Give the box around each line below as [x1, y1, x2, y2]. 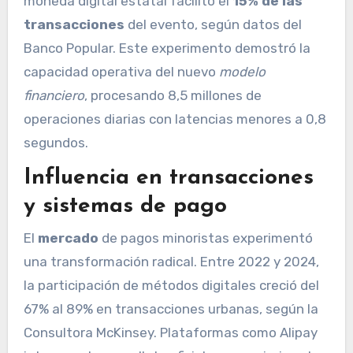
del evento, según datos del [124, 16, 302, 32]
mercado [37, 229, 98, 246]
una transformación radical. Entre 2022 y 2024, [23, 253, 319, 269]
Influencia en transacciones [23, 167, 314, 190]
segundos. [23, 134, 88, 150]
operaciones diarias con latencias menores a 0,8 [23, 110, 326, 127]
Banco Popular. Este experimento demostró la [23, 39, 310, 56]
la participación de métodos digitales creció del [23, 277, 319, 293]
